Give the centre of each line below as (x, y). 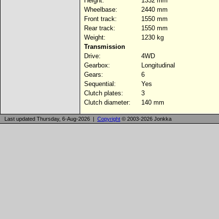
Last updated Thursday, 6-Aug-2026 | (49, 119)
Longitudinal (157, 65)
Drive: (92, 56)
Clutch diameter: (107, 102)
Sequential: (100, 84)
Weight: (95, 37)
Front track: (100, 19)
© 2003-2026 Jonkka (146, 119)
